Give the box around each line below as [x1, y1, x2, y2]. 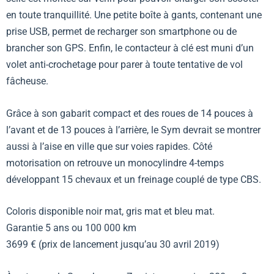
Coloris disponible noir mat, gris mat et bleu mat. [6, 206, 215, 218]
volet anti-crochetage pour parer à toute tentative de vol [6, 59, 243, 71]
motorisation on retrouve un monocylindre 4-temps [6, 157, 224, 169]
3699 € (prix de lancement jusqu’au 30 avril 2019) [6, 239, 220, 251]
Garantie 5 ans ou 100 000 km [6, 222, 136, 234]
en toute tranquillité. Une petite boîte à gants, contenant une [6, 9, 262, 21]
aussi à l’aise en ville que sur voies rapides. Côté [6, 140, 212, 152]
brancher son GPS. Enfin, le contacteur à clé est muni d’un [6, 42, 254, 54]
